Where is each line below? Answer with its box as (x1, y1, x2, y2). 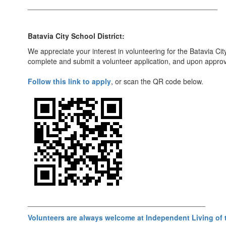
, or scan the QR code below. (111, 76, 203, 86)
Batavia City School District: (28, 31, 125, 41)
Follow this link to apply (28, 76, 111, 86)
